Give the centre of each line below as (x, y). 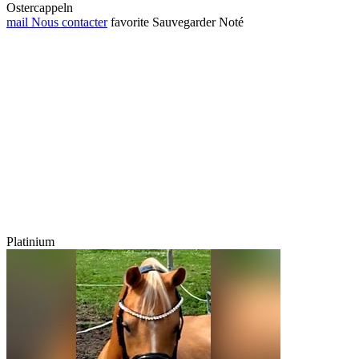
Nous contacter (68, 22)
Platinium (30, 242)
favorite (130, 22)
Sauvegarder (184, 22)
